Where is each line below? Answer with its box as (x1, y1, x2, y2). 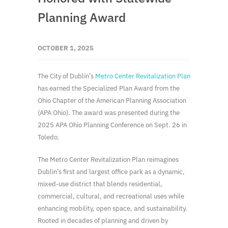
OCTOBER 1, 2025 (38, 43, 94, 52)
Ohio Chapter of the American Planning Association (38, 96, 186, 105)
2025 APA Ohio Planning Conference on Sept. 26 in (38, 120, 187, 129)
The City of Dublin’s (38, 71, 95, 80)
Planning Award (38, 9, 126, 25)
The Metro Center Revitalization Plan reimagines (38, 155, 179, 164)
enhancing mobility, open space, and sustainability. (38, 204, 187, 213)
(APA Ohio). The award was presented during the (38, 108, 180, 117)
